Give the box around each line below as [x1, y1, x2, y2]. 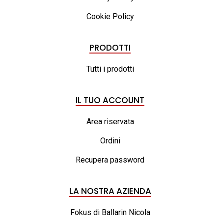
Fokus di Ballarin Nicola [70, 207, 150, 217]
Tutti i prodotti [86, 64, 134, 74]
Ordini [100, 136, 120, 145]
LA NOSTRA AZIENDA [69, 185, 151, 197]
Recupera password [76, 155, 144, 165]
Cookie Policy [86, 11, 134, 21]
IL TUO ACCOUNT [76, 94, 144, 106]
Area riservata [86, 116, 134, 126]
